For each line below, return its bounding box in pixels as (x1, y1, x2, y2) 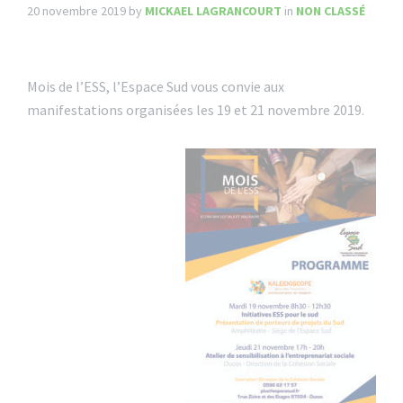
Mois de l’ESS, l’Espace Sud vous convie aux (27, 77, 284, 95)
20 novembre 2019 (27, 3, 129, 19)
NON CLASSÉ (296, 3, 365, 19)
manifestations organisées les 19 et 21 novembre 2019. (27, 101, 364, 119)
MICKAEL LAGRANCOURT (145, 3, 282, 19)
